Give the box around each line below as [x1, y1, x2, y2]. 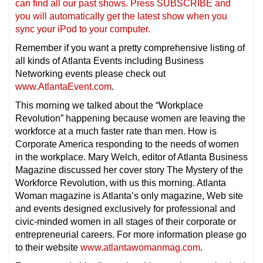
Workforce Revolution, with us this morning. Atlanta [15, 177, 226, 188]
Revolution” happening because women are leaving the [15, 113, 245, 123]
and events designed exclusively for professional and [15, 203, 235, 214]
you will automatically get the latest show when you [15, 11, 227, 21]
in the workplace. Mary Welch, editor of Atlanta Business [15, 151, 248, 162]
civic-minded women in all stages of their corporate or [15, 216, 236, 227]
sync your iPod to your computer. [15, 23, 150, 34]
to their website [15, 242, 80, 252]
